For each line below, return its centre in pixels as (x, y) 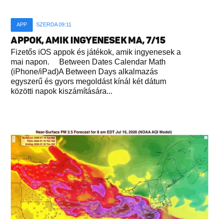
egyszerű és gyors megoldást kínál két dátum (89, 81)
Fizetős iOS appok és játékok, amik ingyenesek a (96, 52)
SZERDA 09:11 (54, 24)
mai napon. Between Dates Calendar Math (88, 62)
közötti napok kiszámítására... (62, 91)
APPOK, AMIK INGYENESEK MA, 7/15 (88, 40)
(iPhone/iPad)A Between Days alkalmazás (85, 72)
